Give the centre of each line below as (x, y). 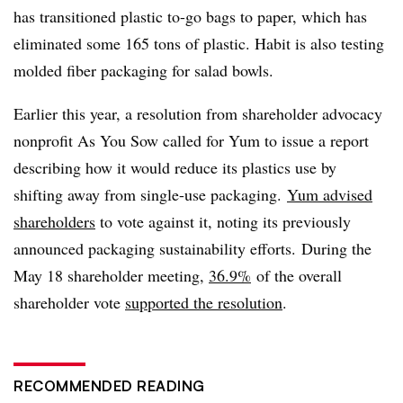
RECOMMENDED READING (109, 386)
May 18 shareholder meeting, (111, 276)
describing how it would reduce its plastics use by (175, 168)
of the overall (296, 276)
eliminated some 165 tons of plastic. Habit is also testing (199, 44)
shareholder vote (69, 303)
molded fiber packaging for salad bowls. (143, 71)
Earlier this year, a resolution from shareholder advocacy (198, 114)
